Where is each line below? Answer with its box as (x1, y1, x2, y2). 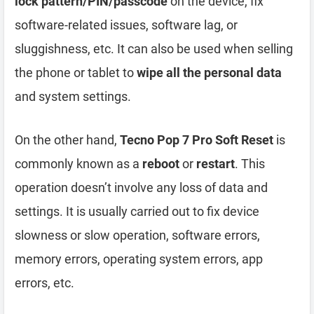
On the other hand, (15, 132, 120, 147)
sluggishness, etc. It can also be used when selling (15, 41, 293, 56)
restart (196, 156, 235, 171)
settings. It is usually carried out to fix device (15, 203, 259, 219)
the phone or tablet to (15, 64, 137, 80)
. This (235, 156, 265, 171)
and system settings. (15, 88, 131, 104)
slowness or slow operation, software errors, (15, 227, 260, 243)
